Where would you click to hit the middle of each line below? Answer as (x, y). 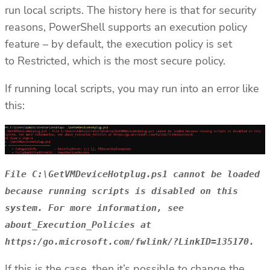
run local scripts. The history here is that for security (130, 11)
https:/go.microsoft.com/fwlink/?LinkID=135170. (130, 241)
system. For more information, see (94, 207)
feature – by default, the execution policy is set (118, 44)
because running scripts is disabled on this (121, 190)
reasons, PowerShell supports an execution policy (126, 27)
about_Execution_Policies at (78, 224)
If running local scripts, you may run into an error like (132, 89)
